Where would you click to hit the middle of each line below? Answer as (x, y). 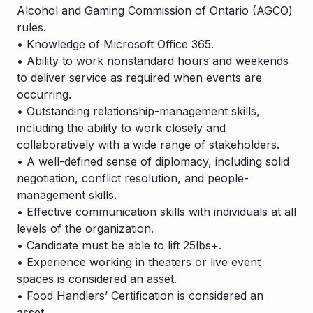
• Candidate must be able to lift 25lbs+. (119, 245)
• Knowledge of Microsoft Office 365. (115, 44)
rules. (31, 27)
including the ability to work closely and (121, 128)
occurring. (44, 94)
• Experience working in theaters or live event (139, 262)
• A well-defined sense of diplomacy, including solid (153, 161)
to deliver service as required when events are (139, 78)
